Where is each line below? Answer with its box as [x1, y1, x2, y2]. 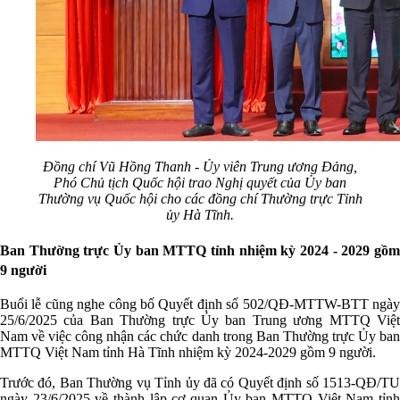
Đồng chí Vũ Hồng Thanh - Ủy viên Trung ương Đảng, [43, 159, 357, 175]
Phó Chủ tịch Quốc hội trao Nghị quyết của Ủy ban [54, 175, 346, 191]
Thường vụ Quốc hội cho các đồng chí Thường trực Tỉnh [37, 191, 362, 207]
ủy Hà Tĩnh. [166, 207, 234, 223]
